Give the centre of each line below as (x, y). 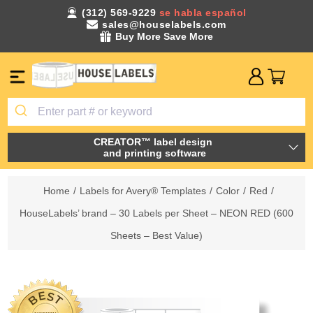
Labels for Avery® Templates (143, 190)
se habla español (203, 13)
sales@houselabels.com (164, 24)
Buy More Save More (164, 36)
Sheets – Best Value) (156, 235)
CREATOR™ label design (154, 141)
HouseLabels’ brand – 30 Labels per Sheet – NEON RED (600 (156, 213)
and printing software (154, 153)
